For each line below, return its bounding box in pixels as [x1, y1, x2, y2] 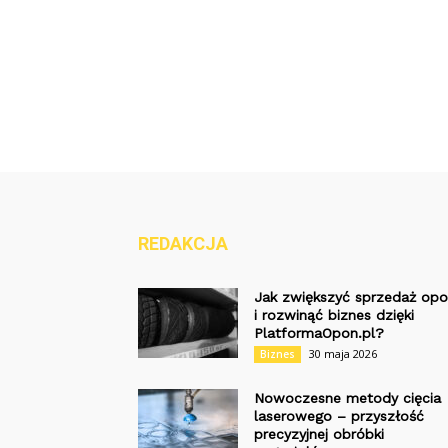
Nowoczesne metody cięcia [254, 390, 441, 406]
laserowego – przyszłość [254, 408, 424, 424]
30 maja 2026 [309, 346, 377, 361]
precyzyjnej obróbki [254, 426, 384, 442]
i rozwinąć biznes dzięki [254, 307, 414, 323]
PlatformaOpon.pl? [254, 325, 384, 341]
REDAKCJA [138, 233, 228, 254]
